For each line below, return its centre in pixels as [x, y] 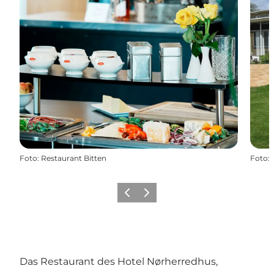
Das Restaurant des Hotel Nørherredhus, [119, 261]
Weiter [151, 196]
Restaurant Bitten [74, 158]
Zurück [132, 196]
